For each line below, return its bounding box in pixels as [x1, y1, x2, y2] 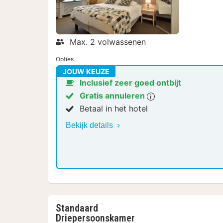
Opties [56, 55, 74, 63]
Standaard [56, 202, 98, 214]
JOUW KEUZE [63, 67, 110, 76]
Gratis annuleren [80, 90, 147, 101]
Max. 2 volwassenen [70, 36, 146, 47]
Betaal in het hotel [80, 103, 148, 113]
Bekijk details [66, 120, 115, 129]
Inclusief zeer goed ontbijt [80, 77, 181, 88]
